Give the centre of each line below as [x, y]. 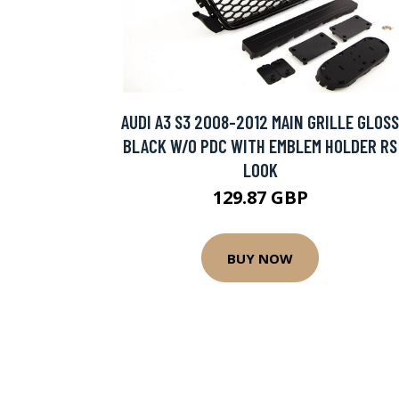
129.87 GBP [260, 197]
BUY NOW [260, 258]
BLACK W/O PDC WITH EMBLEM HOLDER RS [260, 146]
